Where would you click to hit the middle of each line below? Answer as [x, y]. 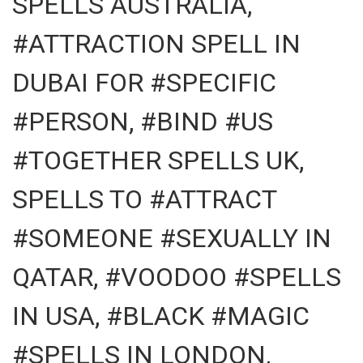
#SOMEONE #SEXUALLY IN [172, 238]
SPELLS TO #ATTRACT [144, 199]
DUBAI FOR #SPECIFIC [144, 82]
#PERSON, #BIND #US [143, 121]
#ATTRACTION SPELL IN [156, 43]
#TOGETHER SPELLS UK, [158, 160]
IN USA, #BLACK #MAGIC [161, 316]
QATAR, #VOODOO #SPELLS [177, 277]
